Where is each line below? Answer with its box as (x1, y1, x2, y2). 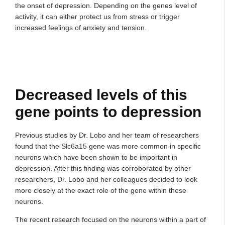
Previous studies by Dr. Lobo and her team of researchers (15, 131, 199, 139)
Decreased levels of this (15, 86, 187, 103)
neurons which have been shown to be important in (15, 153, 177, 161)
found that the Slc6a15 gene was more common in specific (15, 142, 201, 150)
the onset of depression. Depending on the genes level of (15, 1, 197, 10)
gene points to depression (15, 103, 201, 120)
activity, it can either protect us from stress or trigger (15, 12, 180, 21)
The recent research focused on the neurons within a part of (15, 215, 206, 223)
